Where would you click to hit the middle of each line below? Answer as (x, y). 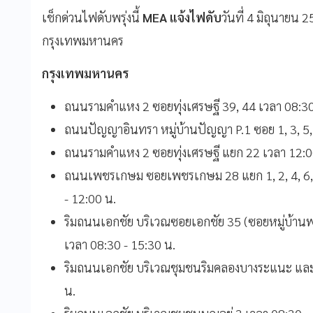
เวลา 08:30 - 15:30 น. (120, 244)
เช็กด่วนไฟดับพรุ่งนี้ (92, 17)
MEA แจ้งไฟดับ (182, 17)
